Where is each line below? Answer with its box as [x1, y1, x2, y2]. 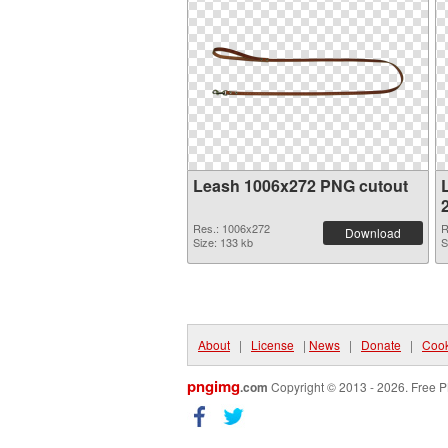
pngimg [187, 375, 240, 397]
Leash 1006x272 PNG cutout [193, 174, 408, 197]
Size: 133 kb [193, 234, 253, 250]
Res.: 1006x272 [193, 220, 270, 236]
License [251, 336, 294, 353]
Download [345, 224, 401, 241]
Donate [361, 336, 401, 353]
